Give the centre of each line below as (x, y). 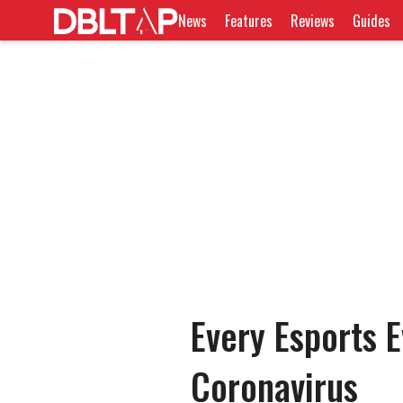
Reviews (313, 20)
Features (249, 20)
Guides (372, 20)
